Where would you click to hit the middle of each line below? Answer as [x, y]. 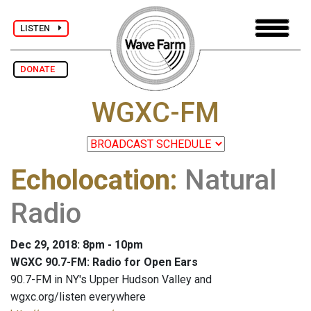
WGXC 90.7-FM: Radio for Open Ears [104, 262]
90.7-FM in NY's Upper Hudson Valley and [111, 280]
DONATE [41, 69]
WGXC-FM [155, 113]
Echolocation [90, 180]
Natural [230, 180]
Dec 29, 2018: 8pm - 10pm [77, 245]
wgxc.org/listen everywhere [78, 297]
